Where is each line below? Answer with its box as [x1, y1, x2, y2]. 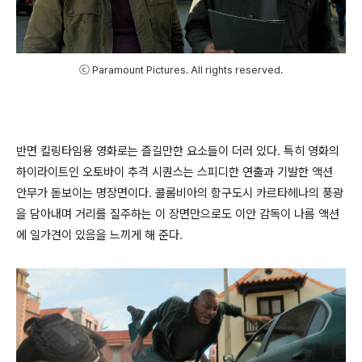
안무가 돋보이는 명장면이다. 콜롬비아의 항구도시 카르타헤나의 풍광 [16, 186, 343, 200]
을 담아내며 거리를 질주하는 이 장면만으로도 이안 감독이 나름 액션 [16, 207, 339, 221]
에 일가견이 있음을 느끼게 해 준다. [16, 228, 186, 242]
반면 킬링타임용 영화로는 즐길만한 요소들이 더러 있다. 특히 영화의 [16, 144, 339, 158]
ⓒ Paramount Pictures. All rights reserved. [79, 64, 283, 77]
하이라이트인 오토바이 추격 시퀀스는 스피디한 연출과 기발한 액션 [16, 165, 333, 179]
